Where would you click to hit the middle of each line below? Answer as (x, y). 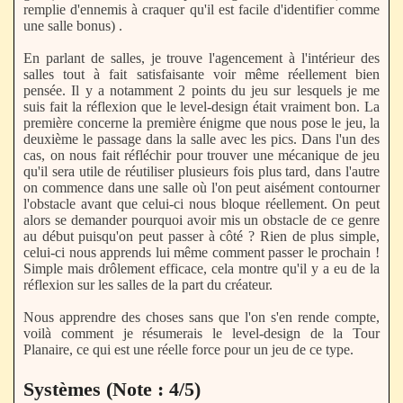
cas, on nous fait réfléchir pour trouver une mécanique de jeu (201, 156)
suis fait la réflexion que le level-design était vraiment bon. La (201, 107)
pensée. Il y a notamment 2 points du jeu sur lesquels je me (201, 91)
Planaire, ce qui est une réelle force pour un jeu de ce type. (188, 350)
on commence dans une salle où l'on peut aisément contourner (201, 188)
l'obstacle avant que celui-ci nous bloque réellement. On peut (201, 204)
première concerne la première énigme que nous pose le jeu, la (201, 123)
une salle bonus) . (73, 26)
